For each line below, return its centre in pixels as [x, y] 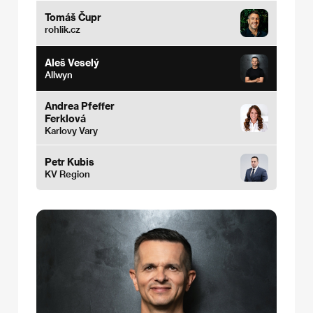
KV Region [67, 174]
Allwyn [59, 74]
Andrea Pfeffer [80, 106]
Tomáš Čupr [73, 17]
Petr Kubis [70, 162]
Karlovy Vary [71, 130]
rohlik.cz [63, 29]
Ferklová [65, 118]
